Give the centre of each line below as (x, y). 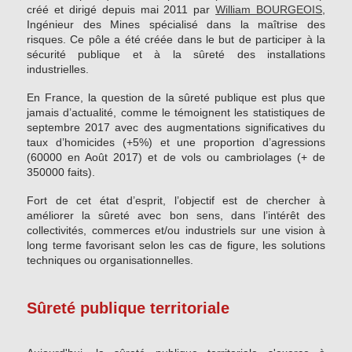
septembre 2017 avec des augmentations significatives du (176, 128)
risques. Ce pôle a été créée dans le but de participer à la (176, 40)
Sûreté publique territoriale (128, 308)
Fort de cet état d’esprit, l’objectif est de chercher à (176, 201)
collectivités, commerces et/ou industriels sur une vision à (176, 231)
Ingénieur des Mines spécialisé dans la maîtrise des (176, 25)
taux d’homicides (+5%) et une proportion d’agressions (176, 143)
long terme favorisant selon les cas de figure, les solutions (176, 246)
